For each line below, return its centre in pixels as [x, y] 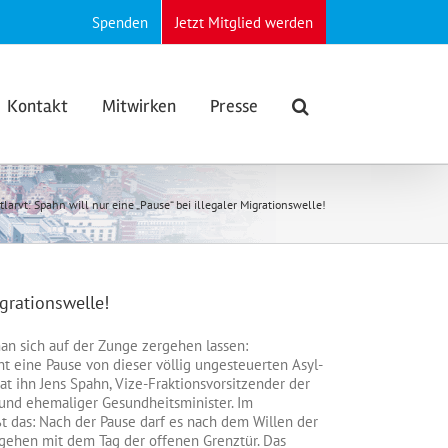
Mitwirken [139, 105]
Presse [234, 105]
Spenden [120, 22]
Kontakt [37, 105]
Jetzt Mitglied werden [244, 22]
